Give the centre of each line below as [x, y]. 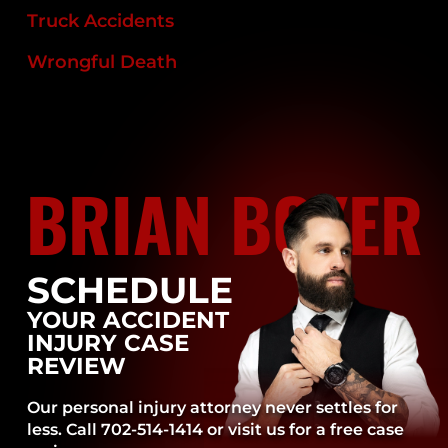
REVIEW [77, 366]
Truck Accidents [101, 21]
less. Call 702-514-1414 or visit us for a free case [216, 430]
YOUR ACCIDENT [128, 320]
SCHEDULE [130, 290]
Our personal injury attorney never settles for [213, 408]
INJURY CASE [108, 343]
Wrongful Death [102, 62]
